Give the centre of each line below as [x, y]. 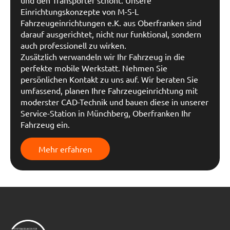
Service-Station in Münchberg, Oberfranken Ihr [106, 113]
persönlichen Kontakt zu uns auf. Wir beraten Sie [109, 79]
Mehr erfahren [65, 149]
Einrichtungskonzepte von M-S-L [80, 11]
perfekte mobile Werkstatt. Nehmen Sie [94, 68]
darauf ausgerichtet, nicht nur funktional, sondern [111, 34]
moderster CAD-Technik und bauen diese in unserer [114, 102]
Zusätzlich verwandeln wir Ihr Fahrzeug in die [103, 56]
